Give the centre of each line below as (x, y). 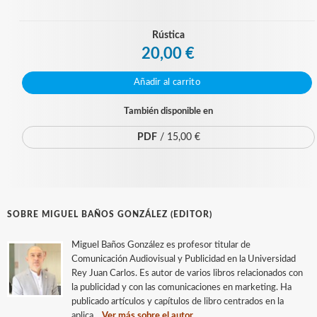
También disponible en (168, 111)
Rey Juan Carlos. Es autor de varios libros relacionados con (187, 273)
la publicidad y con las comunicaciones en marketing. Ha (181, 288)
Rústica (168, 35)
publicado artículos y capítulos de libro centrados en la (178, 302)
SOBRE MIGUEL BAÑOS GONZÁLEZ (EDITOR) (110, 214)
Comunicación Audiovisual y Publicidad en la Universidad (184, 259)
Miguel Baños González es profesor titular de (161, 245)
